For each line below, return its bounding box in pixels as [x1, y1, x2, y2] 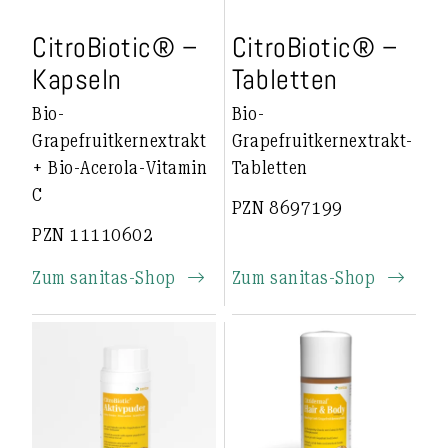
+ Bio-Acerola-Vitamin [32, 156, 208, 178]
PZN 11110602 [32, 224, 154, 245]
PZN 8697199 [231, 197, 343, 218]
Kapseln [32, 62, 122, 97]
